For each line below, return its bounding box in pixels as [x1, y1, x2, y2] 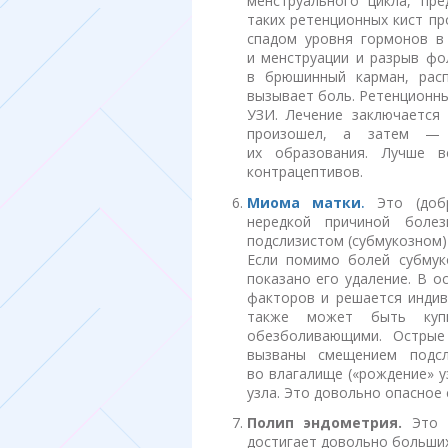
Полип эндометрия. [246, 412, 403, 432]
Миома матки [246, 192, 361, 212]
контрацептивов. [246, 162, 363, 182]
